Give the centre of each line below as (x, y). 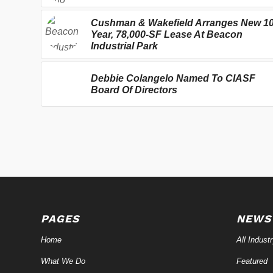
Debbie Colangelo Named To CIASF (173, 78)
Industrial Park (124, 46)
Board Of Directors (134, 90)
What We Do (63, 261)
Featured (252, 261)
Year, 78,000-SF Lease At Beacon (167, 34)
